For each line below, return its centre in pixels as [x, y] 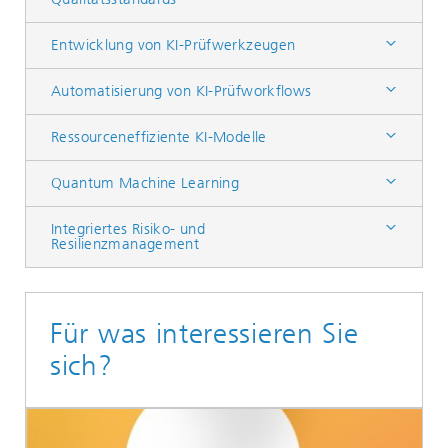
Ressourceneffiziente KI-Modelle [159, 137]
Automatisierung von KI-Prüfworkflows [181, 91]
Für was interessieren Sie [204, 333]
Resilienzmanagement [125, 244]
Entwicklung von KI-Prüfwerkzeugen [173, 45]
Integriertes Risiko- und [128, 229]
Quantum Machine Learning [145, 183]
